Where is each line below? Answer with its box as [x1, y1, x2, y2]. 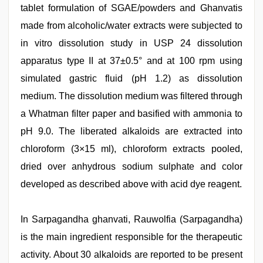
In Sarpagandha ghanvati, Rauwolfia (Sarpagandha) [21, 214, 242, 224]
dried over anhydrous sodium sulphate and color [21, 161, 242, 171]
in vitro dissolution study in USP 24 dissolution [21, 38, 242, 48]
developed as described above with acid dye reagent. [21, 179, 242, 189]
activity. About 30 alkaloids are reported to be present [21, 249, 242, 259]
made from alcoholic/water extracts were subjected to [21, 21, 242, 31]
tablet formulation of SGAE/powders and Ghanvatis [21, 3, 242, 13]
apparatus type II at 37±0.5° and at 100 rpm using [21, 56, 242, 66]
